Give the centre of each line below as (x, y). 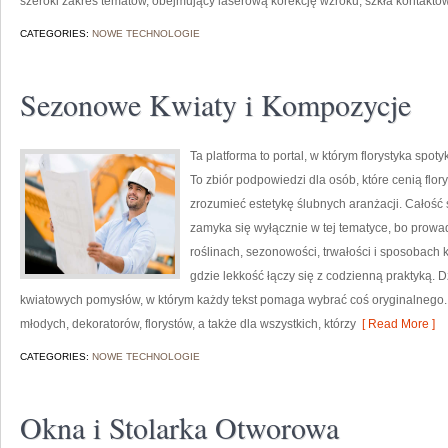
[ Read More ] (395, 324)
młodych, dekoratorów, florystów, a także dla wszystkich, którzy (188, 324)
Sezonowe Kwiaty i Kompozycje (215, 104)
